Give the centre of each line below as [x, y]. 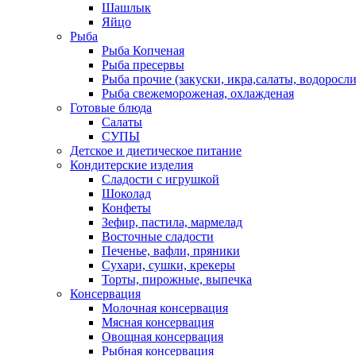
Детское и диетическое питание [156, 151]
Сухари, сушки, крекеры [168, 265]
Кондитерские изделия [132, 165]
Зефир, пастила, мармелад [172, 222]
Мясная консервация [158, 322]
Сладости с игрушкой [161, 179]
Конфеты [126, 208]
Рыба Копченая [143, 50]
